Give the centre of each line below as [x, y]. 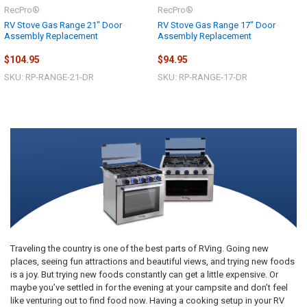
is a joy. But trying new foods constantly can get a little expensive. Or [144, 274]
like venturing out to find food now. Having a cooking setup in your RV [147, 300]
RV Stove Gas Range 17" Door [217, 25]
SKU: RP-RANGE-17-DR [202, 77]
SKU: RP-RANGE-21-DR [49, 77]
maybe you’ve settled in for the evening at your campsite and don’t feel [149, 287]
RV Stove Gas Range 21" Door [63, 25]
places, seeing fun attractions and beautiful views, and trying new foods [152, 261]
